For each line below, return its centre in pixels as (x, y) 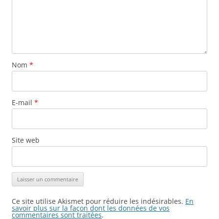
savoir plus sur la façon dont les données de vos (91, 208)
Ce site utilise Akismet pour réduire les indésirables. (99, 201)
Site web (26, 140)
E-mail (23, 102)
